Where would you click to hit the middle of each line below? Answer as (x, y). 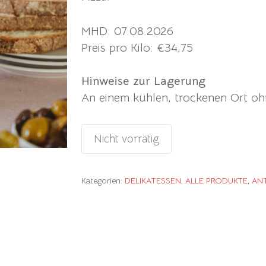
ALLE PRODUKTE (216, 180)
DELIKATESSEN (153, 180)
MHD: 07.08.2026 (127, 31)
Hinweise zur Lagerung (143, 81)
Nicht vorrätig (126, 138)
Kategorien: (103, 180)
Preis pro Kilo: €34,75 (137, 47)
